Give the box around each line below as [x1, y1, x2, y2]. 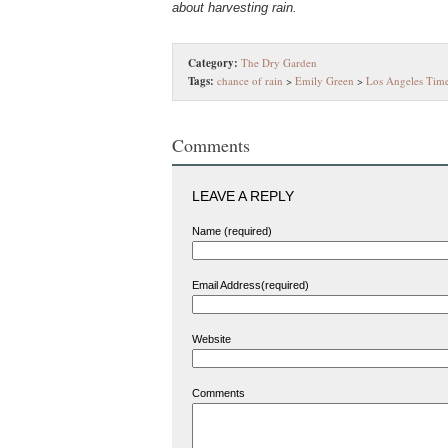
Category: [188, 55, 238, 71]
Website [192, 333, 231, 345]
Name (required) [192, 225, 272, 237]
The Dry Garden [241, 55, 317, 70]
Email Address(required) [192, 279, 309, 291]
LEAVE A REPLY [192, 188, 294, 204]
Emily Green [295, 73, 354, 88]
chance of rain [217, 73, 283, 88]
